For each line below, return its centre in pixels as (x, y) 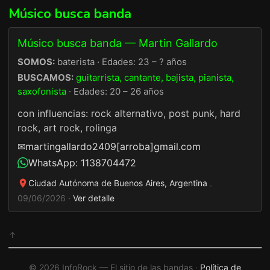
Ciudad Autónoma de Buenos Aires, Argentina (118, 183)
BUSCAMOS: (46, 77)
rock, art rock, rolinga (67, 127)
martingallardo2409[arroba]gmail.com (113, 146)
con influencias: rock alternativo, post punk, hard (129, 113)
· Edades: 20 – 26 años (115, 91)
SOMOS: (36, 61)
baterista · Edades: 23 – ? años (121, 61)
